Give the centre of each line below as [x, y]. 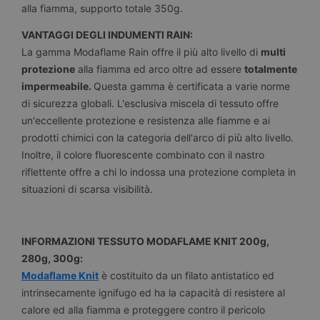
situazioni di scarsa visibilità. [87, 189]
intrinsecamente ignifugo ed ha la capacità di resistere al [153, 293]
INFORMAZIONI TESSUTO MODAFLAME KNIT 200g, [145, 241]
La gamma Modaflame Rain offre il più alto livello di [141, 51]
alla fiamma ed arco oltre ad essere [160, 69]
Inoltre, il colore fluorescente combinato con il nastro [143, 154]
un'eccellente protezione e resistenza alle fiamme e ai [146, 120]
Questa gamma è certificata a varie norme [192, 86]
